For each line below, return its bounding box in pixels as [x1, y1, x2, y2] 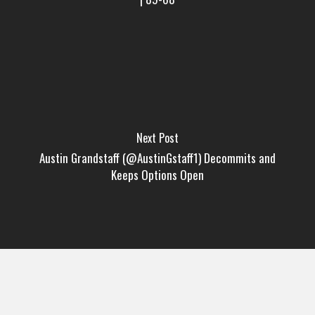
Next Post [136, 129, 179, 146]
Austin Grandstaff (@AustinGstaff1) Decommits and [39, 148, 276, 167]
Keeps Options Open [110, 165, 204, 184]
